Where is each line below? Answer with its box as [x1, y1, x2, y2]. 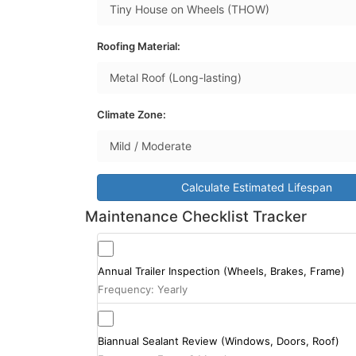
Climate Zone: [97, 107, 166, 121]
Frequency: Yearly [98, 282, 188, 296]
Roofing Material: [97, 39, 180, 52]
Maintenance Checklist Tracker [85, 207, 307, 226]
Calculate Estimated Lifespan [180, 180, 332, 194]
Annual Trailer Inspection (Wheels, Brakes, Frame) [98, 264, 345, 277]
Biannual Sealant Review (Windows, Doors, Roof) [98, 334, 339, 347]
